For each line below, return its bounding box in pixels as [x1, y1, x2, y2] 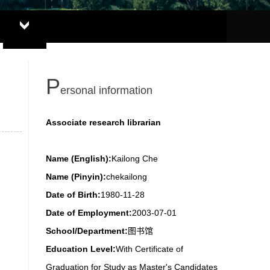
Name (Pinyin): [46, 172, 106, 181]
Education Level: [46, 244, 116, 254]
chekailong [106, 172, 147, 181]
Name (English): [46, 154, 111, 163]
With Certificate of [116, 244, 183, 254]
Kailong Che [111, 154, 158, 163]
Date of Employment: [46, 208, 132, 218]
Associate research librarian [46, 118, 161, 127]
